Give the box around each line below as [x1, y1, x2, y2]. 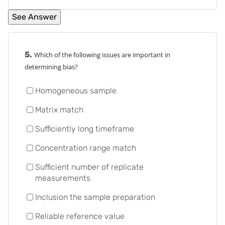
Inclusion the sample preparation [35, 192, 155, 202]
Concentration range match [35, 143, 136, 153]
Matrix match [35, 105, 83, 115]
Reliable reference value [35, 211, 125, 221]
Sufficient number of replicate [35, 162, 144, 172]
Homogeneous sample [35, 86, 117, 95]
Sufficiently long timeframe [35, 124, 134, 134]
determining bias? [25, 62, 78, 71]
